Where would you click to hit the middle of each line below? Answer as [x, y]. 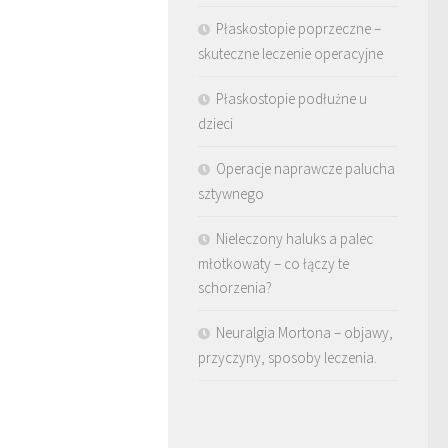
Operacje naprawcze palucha [305, 168]
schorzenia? [235, 287]
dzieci [215, 123]
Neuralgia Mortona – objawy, [304, 332]
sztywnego [231, 193]
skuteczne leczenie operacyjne [290, 53]
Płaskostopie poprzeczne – [298, 28]
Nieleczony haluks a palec [294, 238]
